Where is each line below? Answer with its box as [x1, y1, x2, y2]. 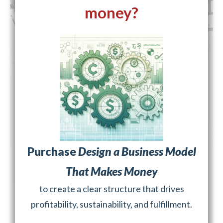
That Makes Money [65, 164, 158, 179]
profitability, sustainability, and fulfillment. [31, 199, 192, 210]
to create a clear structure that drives [39, 183, 184, 195]
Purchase [27, 144, 78, 159]
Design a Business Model [78, 144, 196, 159]
